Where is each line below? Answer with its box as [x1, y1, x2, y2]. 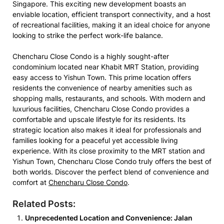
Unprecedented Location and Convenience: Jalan [25, 213, 192, 222]
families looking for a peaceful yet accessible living [12, 136, 178, 144]
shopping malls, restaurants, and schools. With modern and [12, 94, 205, 102]
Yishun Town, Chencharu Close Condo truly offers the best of [12, 157, 211, 165]
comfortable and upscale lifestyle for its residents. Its [12, 115, 185, 123]
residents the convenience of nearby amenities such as [12, 83, 192, 92]
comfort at [12, 178, 48, 186]
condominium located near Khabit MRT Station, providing [12, 62, 199, 71]
